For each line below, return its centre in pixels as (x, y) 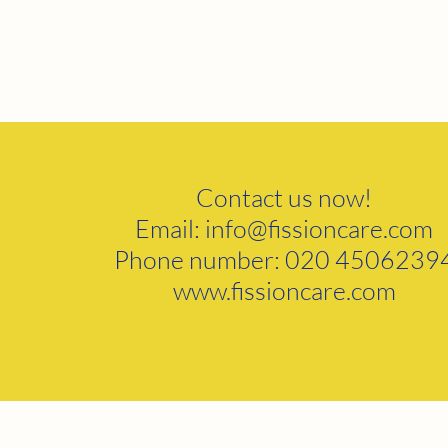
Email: (170, 228)
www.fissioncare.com (284, 290)
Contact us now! (284, 197)
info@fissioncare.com (319, 228)
